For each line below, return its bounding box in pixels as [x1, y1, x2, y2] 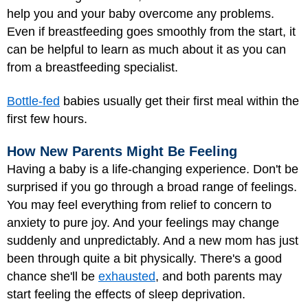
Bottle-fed [7, 93, 60, 108]
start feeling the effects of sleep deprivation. [7, 287, 245, 301]
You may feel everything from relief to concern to [7, 198, 272, 212]
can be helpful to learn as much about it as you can [7, 43, 286, 56]
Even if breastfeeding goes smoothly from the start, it [7, 25, 296, 38]
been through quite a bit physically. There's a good [7, 252, 282, 265]
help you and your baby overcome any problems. [7, 7, 274, 21]
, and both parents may [155, 269, 282, 283]
